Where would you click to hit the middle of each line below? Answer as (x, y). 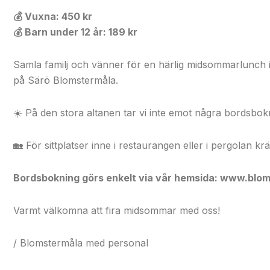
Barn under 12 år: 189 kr (80, 32)
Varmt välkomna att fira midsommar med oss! (117, 210)
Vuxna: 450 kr (57, 16)
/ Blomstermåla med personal (81, 243)
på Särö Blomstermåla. (66, 80)
